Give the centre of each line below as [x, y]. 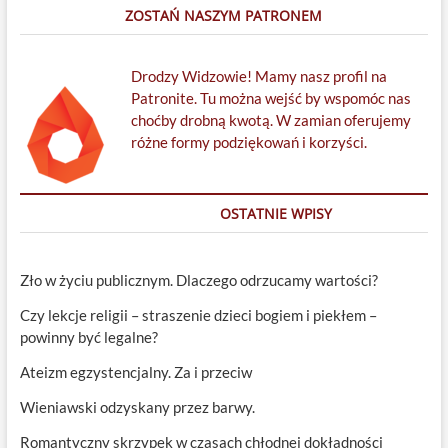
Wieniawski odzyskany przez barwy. [137, 407]
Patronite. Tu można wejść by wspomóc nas [270, 98]
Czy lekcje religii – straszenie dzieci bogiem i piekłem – [198, 315]
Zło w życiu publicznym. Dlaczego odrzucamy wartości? [198, 280]
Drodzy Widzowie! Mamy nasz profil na [258, 76]
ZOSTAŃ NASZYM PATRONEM [224, 16]
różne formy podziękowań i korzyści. [248, 142]
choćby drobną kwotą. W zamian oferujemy [270, 120]
